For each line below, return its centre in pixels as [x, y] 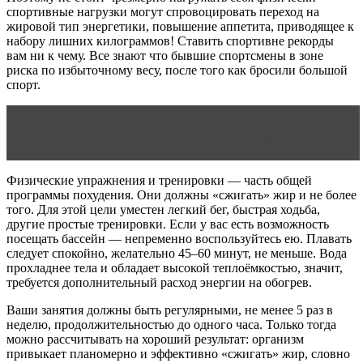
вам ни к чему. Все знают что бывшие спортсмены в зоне [165, 55]
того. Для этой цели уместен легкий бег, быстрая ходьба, [163, 209]
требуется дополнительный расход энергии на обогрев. [159, 282]
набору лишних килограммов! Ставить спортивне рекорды [170, 41]
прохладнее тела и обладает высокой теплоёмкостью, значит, [175, 267]
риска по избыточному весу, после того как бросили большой [177, 70]
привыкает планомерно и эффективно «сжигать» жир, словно [178, 353]
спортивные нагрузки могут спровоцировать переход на [163, 11]
